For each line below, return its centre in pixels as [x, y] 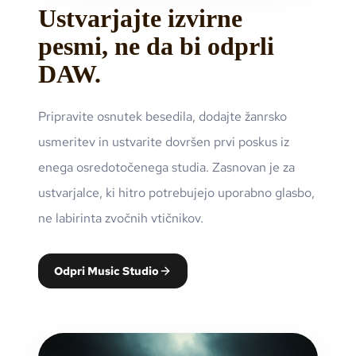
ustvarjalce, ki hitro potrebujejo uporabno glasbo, [176, 193]
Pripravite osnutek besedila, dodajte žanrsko [163, 117]
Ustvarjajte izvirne [140, 19]
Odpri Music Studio [106, 271]
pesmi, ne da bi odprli [156, 46]
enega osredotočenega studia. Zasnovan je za [166, 168]
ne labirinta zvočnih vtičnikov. [121, 219]
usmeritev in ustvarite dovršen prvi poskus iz [164, 142]
